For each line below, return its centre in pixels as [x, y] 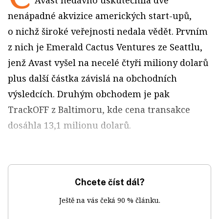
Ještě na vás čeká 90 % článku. [109, 200]
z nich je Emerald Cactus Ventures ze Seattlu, [105, 47]
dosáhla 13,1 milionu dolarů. [69, 125]
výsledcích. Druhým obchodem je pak [89, 94]
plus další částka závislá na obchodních [92, 78]
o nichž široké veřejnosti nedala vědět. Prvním [108, 31]
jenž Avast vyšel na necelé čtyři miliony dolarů [108, 63]
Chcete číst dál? [109, 182]
